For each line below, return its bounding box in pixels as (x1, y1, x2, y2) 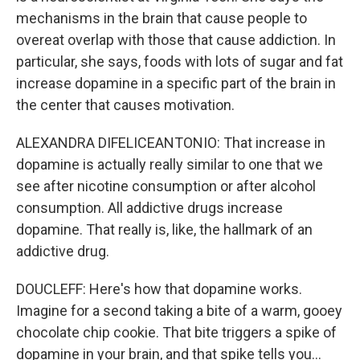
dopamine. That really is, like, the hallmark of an (16, 221, 313, 238)
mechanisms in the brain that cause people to (16, 10, 307, 27)
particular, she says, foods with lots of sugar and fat (16, 53, 343, 70)
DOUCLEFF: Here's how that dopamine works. (16, 280, 302, 297)
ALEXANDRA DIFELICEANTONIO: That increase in (16, 134, 325, 151)
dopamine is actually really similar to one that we (16, 156, 323, 173)
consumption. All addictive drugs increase (16, 199, 283, 216)
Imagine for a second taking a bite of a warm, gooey (16, 302, 342, 319)
